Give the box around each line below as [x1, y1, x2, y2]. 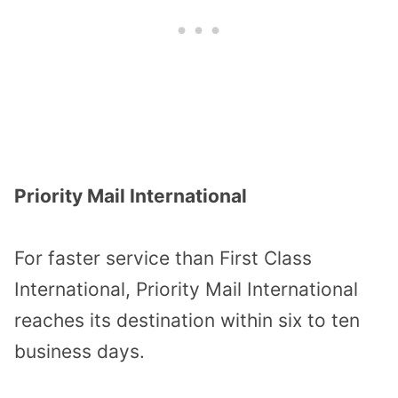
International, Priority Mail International [14, 278, 358, 301]
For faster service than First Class [14, 247, 312, 270]
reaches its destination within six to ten [14, 309, 360, 332]
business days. [14, 340, 145, 363]
